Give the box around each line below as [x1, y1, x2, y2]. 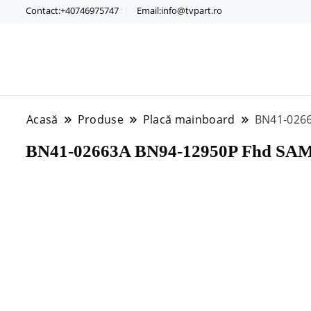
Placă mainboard [142, 111, 235, 127]
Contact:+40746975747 [26, 3, 119, 17]
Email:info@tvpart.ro [136, 3, 222, 17]
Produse [77, 111, 124, 127]
